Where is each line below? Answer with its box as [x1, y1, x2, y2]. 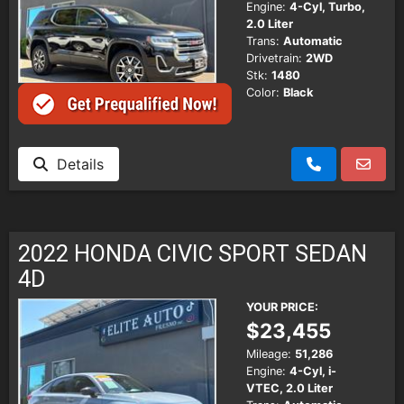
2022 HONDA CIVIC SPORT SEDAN [18, 239, 367, 267]
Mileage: [246, 346, 291, 361]
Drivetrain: [246, 51, 302, 66]
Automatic [283, 34, 343, 49]
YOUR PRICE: [246, 299, 318, 314]
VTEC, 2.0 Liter [246, 381, 333, 395]
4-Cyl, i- [289, 363, 336, 378]
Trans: [246, 34, 280, 49]
